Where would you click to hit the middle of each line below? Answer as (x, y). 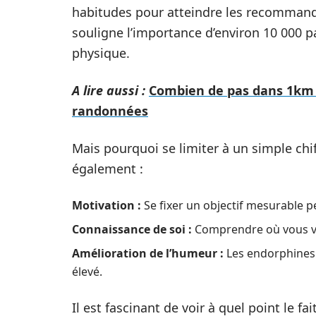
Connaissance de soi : (132, 229)
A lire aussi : (109, 90)
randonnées (110, 111)
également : (108, 169)
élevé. (87, 272)
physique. (101, 53)
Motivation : (107, 205)
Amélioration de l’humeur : (148, 253)
